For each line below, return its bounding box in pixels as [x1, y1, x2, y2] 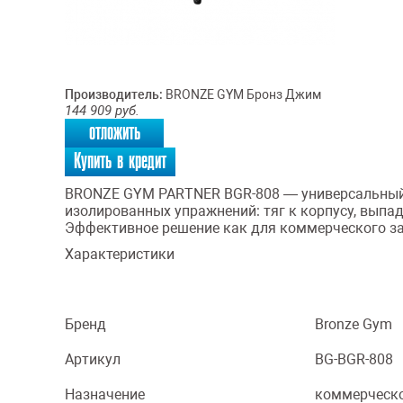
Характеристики [65, 246, 175, 263]
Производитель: [65, 87, 163, 103]
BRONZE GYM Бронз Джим [163, 87, 321, 103]
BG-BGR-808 [315, 351, 393, 368]
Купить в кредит [74, 148, 166, 175]
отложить [88, 120, 140, 146]
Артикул [65, 351, 121, 368]
